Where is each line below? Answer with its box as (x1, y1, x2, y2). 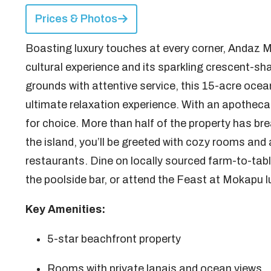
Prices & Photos (34, 13, 117, 25)
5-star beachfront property (47, 232, 181, 245)
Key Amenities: (25, 203, 105, 215)
